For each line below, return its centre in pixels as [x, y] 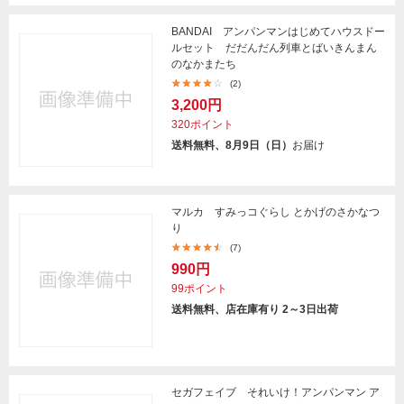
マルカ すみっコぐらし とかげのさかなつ [275, 212]
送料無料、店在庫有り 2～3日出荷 [255, 309]
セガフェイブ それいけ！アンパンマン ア [275, 392]
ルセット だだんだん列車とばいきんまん [274, 48]
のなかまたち [204, 64]
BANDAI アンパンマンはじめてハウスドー [278, 32]
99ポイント [199, 289]
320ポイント [202, 124]
